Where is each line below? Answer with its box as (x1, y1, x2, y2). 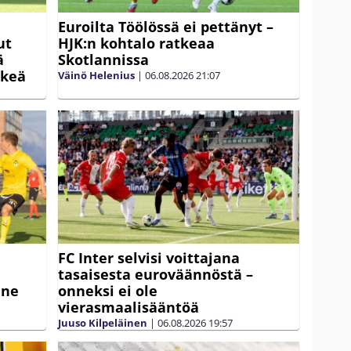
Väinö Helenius (58, 67, 135, 82)
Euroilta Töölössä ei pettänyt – (58, 16, 273, 36)
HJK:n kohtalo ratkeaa (58, 33, 215, 52)
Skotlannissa (58, 49, 149, 69)
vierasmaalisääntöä (58, 297, 199, 317)
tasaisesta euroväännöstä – (58, 264, 253, 284)
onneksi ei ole (58, 280, 157, 300)
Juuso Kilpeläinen (58, 315, 147, 330)
